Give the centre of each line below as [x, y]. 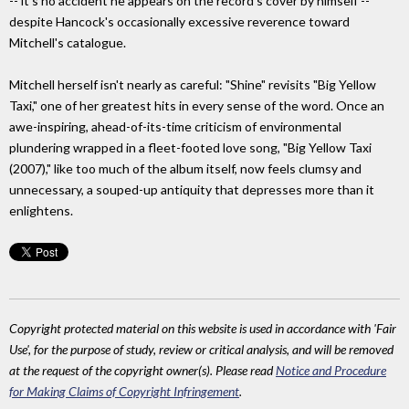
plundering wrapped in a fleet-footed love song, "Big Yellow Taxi [190, 148]
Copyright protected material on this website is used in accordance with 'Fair [203, 329]
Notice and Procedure [331, 371]
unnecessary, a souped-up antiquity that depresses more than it [192, 190]
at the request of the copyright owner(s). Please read [142, 371]
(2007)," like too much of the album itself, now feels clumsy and [185, 169]
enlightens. [41, 211]
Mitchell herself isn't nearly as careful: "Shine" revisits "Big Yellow [193, 85]
